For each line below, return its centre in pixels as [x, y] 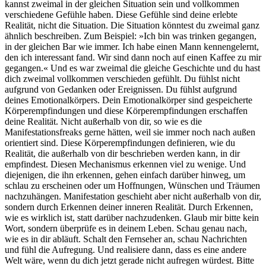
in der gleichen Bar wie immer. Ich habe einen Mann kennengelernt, [132, 47]
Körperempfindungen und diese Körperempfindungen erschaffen [126, 111]
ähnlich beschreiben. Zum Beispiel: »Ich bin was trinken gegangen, [131, 36]
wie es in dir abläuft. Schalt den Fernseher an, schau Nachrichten [126, 239]
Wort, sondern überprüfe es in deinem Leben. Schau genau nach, [126, 228]
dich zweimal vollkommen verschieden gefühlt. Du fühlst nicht [122, 79]
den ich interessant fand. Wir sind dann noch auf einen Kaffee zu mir [133, 57]
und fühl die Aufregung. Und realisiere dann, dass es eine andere [126, 250]
